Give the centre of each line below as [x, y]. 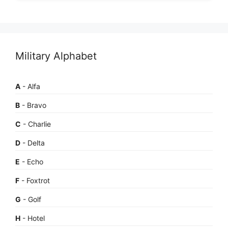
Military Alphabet [56, 56]
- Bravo [33, 105]
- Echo [32, 161]
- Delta [33, 142]
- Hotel [33, 218]
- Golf [31, 199]
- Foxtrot [35, 180]
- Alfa [30, 86]
